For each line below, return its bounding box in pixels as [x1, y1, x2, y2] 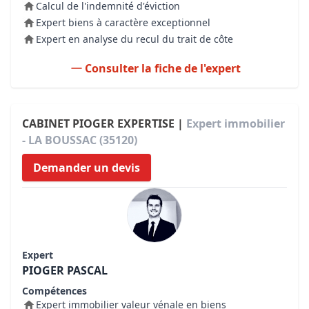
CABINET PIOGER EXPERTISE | [22, 116, 186, 131]
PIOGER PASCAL [22, 263, 108, 278]
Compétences [22, 284, 87, 297]
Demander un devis [33, 160, 140, 175]
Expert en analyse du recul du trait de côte [36, 32, 233, 46]
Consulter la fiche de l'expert [85, 61, 241, 76]
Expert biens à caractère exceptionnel [36, 16, 210, 29]
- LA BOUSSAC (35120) [22, 132, 137, 148]
